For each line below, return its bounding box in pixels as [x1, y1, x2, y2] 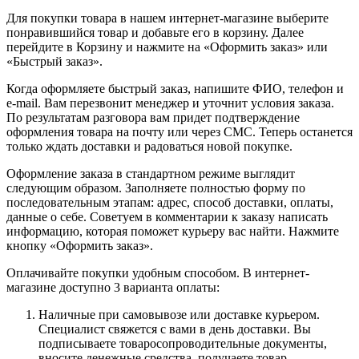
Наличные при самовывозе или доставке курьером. [38, 307, 320, 321]
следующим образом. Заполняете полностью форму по [6, 180, 305, 195]
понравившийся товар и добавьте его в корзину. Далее [6, 25, 304, 39]
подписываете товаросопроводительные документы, [38, 336, 327, 350]
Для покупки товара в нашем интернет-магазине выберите [6, 10, 329, 25]
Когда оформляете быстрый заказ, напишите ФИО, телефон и [6, 81, 344, 95]
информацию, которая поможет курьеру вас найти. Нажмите [6, 224, 339, 238]
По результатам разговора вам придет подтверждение [6, 110, 300, 124]
